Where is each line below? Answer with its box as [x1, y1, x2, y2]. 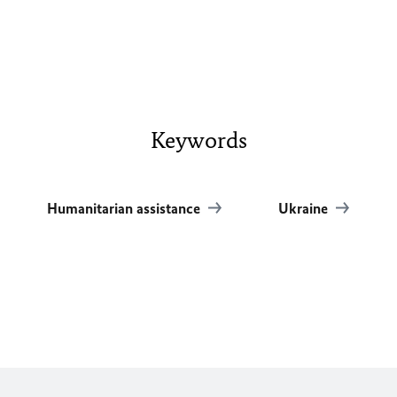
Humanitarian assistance [47, 199, 205, 218]
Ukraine [278, 199, 332, 218]
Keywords [150, 126, 247, 155]
